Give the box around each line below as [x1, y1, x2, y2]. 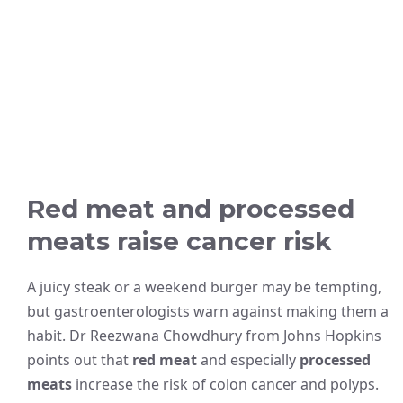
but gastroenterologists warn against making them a [27, 300, 389, 321]
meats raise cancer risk [27, 225, 331, 256]
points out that [27, 349, 132, 370]
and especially [197, 349, 300, 370]
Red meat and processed [27, 193, 354, 224]
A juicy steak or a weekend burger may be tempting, [27, 276, 381, 297]
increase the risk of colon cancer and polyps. [72, 373, 379, 394]
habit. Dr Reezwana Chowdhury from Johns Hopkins [27, 325, 381, 345]
